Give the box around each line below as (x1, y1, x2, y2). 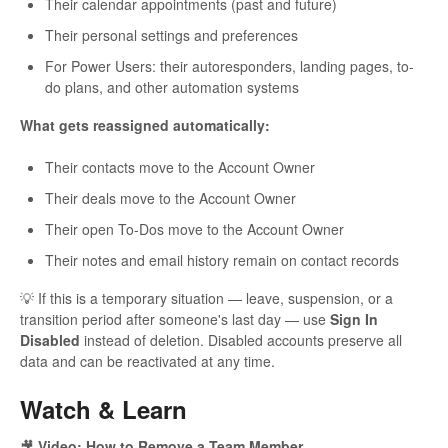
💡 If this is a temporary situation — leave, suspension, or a (20, 287, 393, 308)
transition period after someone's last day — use (20, 308, 330, 329)
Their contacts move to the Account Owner (45, 156, 315, 177)
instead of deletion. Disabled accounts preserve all (80, 329, 402, 350)
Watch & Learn (20, 391, 187, 426)
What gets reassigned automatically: (20, 114, 270, 135)
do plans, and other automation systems (45, 76, 299, 97)
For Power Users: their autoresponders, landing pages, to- (45, 55, 414, 76)
